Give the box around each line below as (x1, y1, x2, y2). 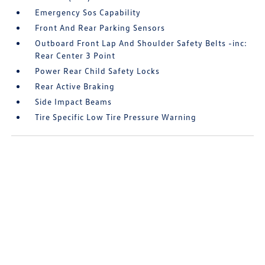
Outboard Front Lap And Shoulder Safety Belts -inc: (35, 38, 248, 49)
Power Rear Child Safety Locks (35, 66, 160, 76)
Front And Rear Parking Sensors (35, 22, 166, 33)
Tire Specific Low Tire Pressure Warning (35, 112, 197, 122)
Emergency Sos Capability (35, 7, 141, 18)
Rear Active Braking (35, 81, 115, 92)
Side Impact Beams (35, 96, 112, 107)
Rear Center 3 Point (35, 50, 116, 61)
